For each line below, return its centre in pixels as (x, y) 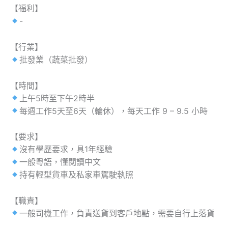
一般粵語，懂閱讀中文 (60, 162)
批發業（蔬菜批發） (56, 59)
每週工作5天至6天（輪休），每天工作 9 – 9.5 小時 (114, 111)
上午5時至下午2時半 (57, 98)
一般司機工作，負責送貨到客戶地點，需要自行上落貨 (117, 213)
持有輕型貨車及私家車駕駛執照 (77, 175)
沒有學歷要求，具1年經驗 (66, 149)
